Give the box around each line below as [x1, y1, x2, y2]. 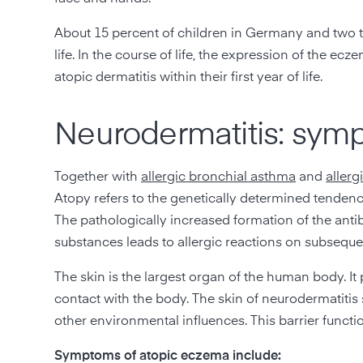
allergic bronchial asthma [141, 170, 297, 184]
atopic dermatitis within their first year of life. [54, 70, 323, 84]
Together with [54, 170, 142, 184]
